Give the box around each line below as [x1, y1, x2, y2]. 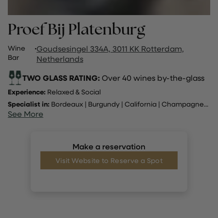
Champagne [162, 99, 204, 109]
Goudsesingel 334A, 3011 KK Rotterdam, [36, 43, 184, 54]
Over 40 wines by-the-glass [102, 72, 204, 83]
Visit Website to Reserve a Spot [55, 156, 163, 165]
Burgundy [88, 99, 120, 109]
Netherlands [36, 53, 83, 64]
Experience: [8, 87, 46, 96]
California [125, 99, 157, 109]
